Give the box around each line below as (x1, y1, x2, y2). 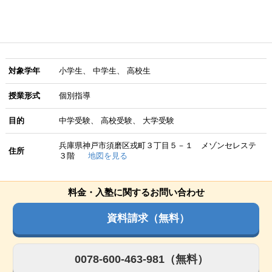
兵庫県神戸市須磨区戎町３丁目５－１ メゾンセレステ (58, 141, 256, 150)
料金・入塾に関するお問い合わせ (67, 187, 205, 197)
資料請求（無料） (107, 212, 189, 224)
